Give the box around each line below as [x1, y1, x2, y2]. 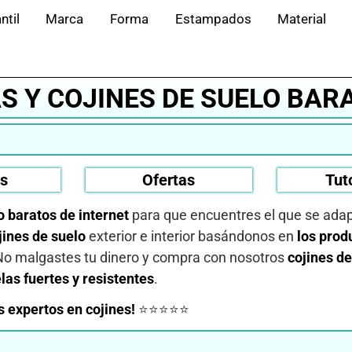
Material [277, 11, 327, 27]
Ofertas [142, 170, 196, 189]
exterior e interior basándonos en [85, 227, 297, 244]
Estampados [174, 11, 251, 27]
